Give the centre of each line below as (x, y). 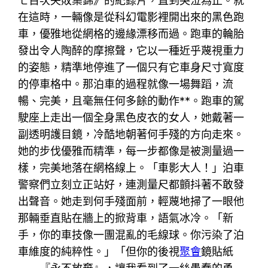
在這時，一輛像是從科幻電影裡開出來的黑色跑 (131, 17)
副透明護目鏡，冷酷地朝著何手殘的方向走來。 (131, 134)
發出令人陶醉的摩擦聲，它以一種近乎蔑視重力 (131, 50)
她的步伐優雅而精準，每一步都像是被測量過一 (131, 151)
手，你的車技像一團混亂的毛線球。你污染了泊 (131, 234)
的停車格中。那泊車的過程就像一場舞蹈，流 (126, 84)
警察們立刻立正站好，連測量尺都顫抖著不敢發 (131, 184)
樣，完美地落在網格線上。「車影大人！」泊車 (131, 167)
